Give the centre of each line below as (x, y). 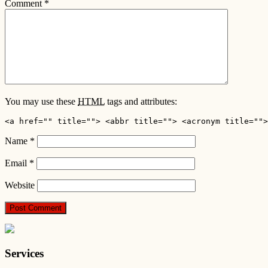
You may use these (41, 102)
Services (24, 253)
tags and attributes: (141, 102)
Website (20, 185)
